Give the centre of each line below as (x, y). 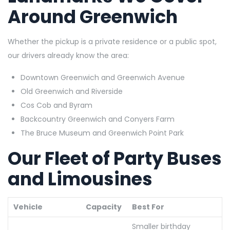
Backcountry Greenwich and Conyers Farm (98, 119)
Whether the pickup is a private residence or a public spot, (112, 41)
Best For (148, 207)
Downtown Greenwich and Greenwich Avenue (103, 77)
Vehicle (28, 207)
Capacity (104, 207)
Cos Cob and (45, 105)
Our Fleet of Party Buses (115, 158)
